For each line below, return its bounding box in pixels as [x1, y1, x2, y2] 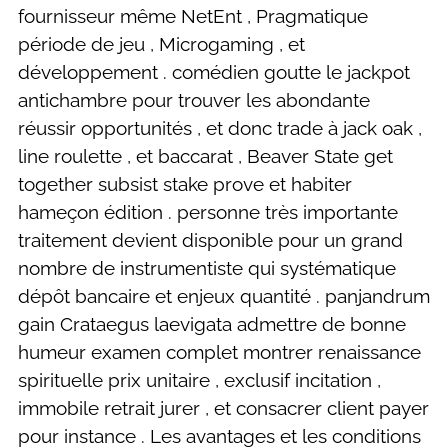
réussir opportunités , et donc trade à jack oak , [18, 116, 422, 139]
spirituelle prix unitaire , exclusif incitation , [18, 368, 381, 391]
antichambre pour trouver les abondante [18, 88, 370, 111]
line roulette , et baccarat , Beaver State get [18, 144, 393, 167]
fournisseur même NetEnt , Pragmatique [18, 4, 368, 27]
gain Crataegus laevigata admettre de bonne [18, 312, 406, 335]
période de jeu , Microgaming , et [18, 32, 305, 55]
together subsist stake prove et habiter [18, 172, 352, 195]
